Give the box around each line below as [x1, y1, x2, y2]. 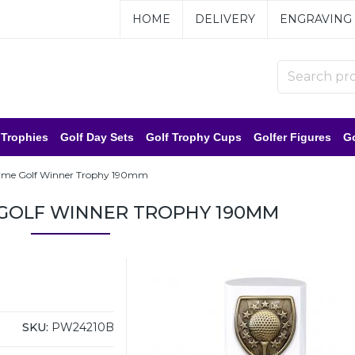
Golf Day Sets [60, 131, 134, 143]
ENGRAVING [279, 12, 352, 26]
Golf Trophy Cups [146, 131, 242, 143]
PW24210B [48, 319, 115, 334]
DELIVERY [194, 12, 255, 26]
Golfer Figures [254, 131, 331, 143]
